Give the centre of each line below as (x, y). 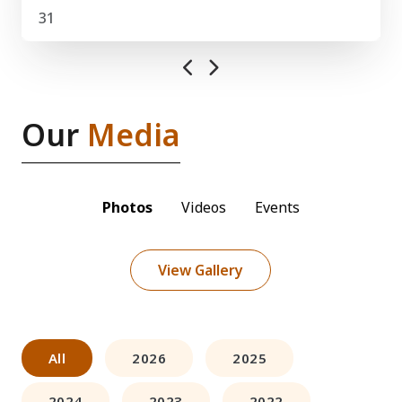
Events (277, 208)
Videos (203, 208)
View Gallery (201, 271)
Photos (127, 208)
